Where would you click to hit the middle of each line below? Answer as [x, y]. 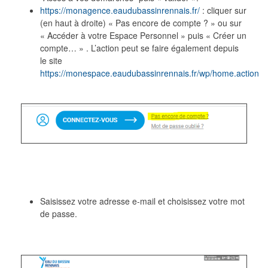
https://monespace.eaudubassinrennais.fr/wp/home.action [150, 73]
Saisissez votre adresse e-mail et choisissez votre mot [143, 201]
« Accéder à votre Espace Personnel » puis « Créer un [144, 35]
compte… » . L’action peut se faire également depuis [140, 48]
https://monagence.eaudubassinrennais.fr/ [120, 10]
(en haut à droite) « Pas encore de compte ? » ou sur [141, 22]
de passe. [59, 213]
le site [51, 60]
